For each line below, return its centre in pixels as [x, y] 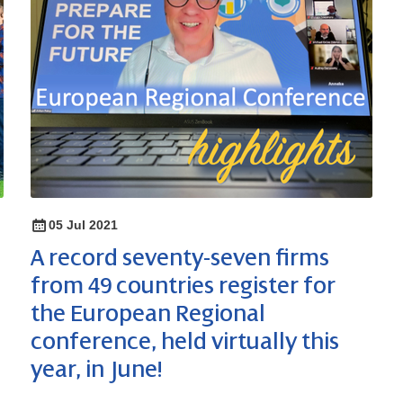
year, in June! [96, 370]
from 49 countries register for [183, 287]
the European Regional [148, 314]
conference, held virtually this [185, 342]
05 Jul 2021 [83, 225]
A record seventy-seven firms [180, 259]
